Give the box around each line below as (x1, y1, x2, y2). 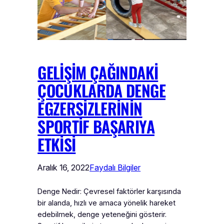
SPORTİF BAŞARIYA (37, 114, 154, 138)
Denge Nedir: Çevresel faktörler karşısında (37, 186, 181, 196)
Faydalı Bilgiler (89, 162, 141, 172)
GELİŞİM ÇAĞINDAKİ (37, 60, 158, 84)
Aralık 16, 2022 (37, 162, 90, 172)
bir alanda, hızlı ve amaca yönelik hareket (37, 198, 176, 207)
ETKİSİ (37, 132, 76, 156)
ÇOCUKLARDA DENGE (37, 78, 165, 102)
